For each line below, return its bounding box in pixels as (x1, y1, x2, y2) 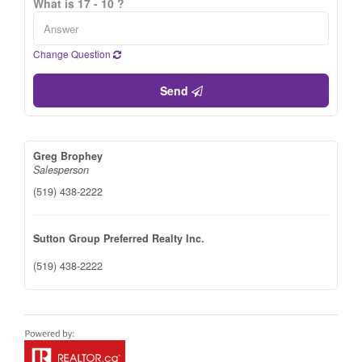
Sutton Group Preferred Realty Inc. (33, 231, 204, 246)
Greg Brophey (33, 149, 103, 163)
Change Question (33, 47, 113, 61)
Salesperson (33, 162, 89, 177)
